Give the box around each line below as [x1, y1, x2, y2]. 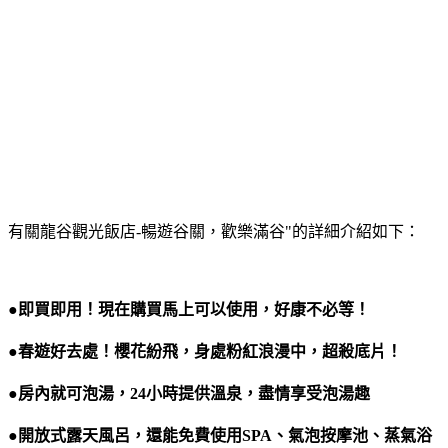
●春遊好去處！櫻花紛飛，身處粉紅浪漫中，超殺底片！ [8, 343, 402, 360]
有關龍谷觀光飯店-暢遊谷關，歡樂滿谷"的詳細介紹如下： [8, 223, 420, 240]
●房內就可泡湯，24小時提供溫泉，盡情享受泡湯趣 [8, 385, 370, 402]
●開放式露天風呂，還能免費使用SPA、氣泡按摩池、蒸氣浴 [8, 427, 432, 444]
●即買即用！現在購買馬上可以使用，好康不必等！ [8, 301, 370, 318]
